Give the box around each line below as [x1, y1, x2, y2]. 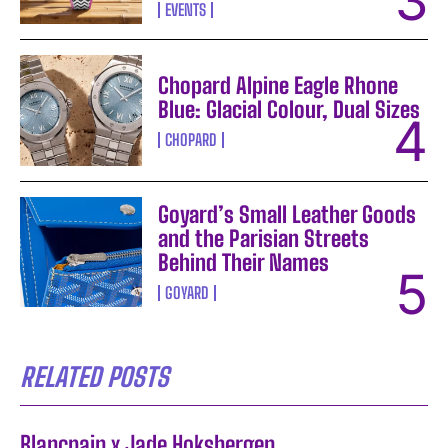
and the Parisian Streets [158, 224, 370, 252]
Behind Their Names [158, 248, 330, 276]
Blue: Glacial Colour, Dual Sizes [158, 95, 421, 123]
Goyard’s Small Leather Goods [158, 200, 417, 228]
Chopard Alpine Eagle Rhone [158, 71, 399, 99]
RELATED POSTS [20, 360, 169, 393]
